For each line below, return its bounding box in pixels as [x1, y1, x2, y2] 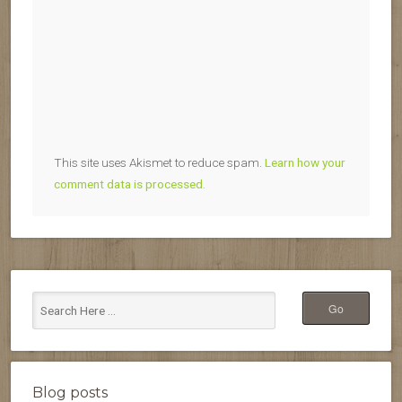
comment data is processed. [54, 176, 205, 191]
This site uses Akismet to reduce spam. [54, 154, 265, 170]
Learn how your [265, 154, 345, 170]
